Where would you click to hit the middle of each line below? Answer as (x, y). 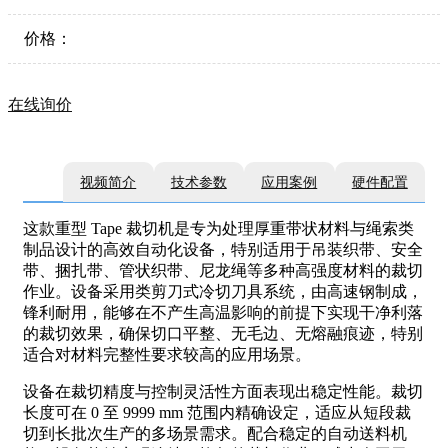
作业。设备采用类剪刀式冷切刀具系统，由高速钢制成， (223, 291)
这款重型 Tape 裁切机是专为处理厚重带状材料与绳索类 (218, 228)
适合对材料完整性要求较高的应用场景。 (167, 354)
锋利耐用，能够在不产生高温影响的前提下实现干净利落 (223, 312)
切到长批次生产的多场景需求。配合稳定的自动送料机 (215, 433)
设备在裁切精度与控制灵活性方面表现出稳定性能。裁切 (223, 391)
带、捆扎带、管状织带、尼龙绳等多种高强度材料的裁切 (223, 270)
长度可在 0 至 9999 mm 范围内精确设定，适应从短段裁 (217, 412)
